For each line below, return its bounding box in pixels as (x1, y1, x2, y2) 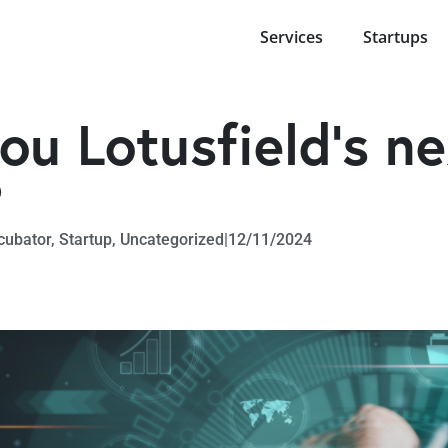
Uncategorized (119, 230, 224, 249)
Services (260, 26, 323, 49)
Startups (363, 26, 428, 49)
